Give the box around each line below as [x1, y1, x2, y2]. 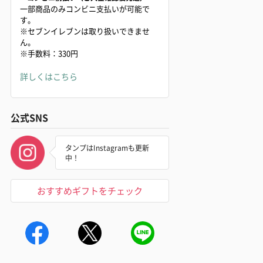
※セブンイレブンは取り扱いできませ [20, 25, 150, 36]
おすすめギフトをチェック [37, 184, 143, 197]
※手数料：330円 [20, 47, 78, 59]
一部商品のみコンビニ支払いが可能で [20, 2, 150, 14]
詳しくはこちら [20, 70, 77, 82]
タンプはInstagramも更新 [65, 142, 149, 153]
